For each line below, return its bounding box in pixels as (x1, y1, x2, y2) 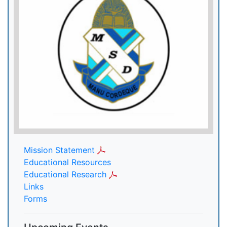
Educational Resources (24, 157, 111, 168)
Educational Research (24, 169, 106, 180)
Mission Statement (24, 145, 95, 156)
